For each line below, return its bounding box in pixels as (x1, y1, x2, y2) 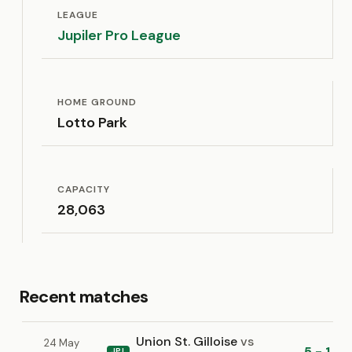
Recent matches (19, 285, 148, 308)
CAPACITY (57, 183, 110, 196)
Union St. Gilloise (136, 333, 241, 350)
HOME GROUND (57, 96, 137, 108)
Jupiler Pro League (57, 26, 181, 45)
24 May (44, 336, 79, 350)
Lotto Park (57, 113, 127, 132)
